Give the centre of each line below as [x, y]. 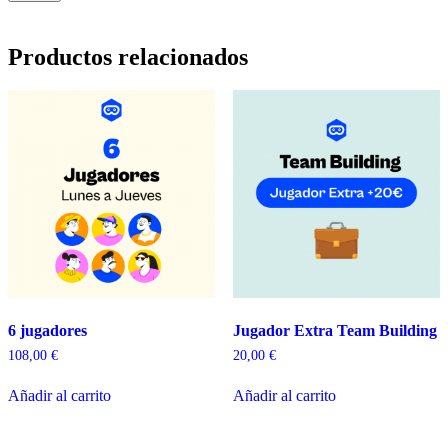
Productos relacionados [128, 56]
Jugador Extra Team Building [334, 330]
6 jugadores [47, 330]
